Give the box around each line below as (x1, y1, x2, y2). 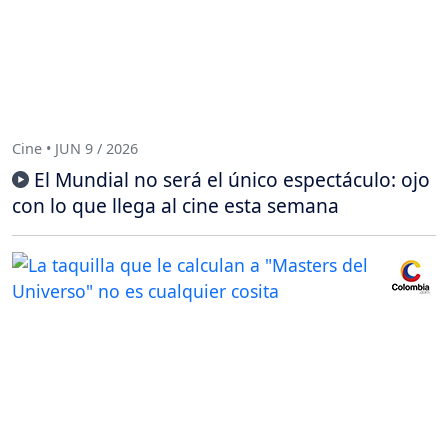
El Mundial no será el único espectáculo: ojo (34, 166, 430, 194)
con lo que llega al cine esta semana (12, 192, 339, 220)
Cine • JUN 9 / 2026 (12, 138, 138, 158)
